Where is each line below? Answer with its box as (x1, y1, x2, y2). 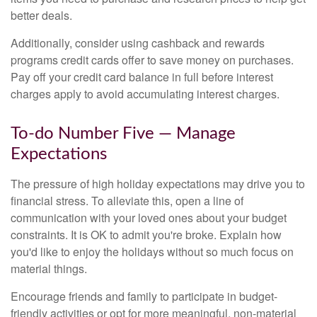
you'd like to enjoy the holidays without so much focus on (11, 243, 294, 260)
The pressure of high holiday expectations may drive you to (11, 175, 305, 192)
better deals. (11, 7, 72, 24)
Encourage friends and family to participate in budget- (11, 288, 277, 305)
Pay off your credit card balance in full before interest (11, 69, 273, 86)
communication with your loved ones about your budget (11, 209, 287, 226)
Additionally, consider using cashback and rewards (11, 35, 265, 52)
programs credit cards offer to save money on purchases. (11, 52, 294, 69)
